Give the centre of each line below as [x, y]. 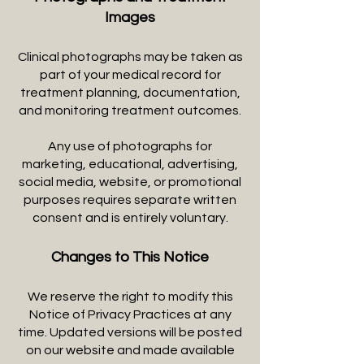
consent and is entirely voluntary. [130, 218]
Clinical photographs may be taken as [130, 57]
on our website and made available [130, 350]
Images [130, 17]
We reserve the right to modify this [130, 297]
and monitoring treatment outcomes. [130, 110]
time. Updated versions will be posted [130, 332]
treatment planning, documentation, [130, 93]
